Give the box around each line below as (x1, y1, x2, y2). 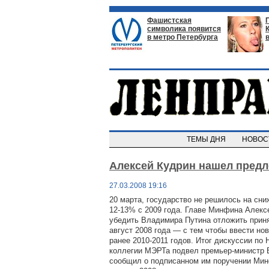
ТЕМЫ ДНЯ (183, 135, 231, 144)
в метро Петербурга (147, 33, 218, 41)
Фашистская (147, 16, 192, 25)
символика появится (147, 25, 221, 33)
